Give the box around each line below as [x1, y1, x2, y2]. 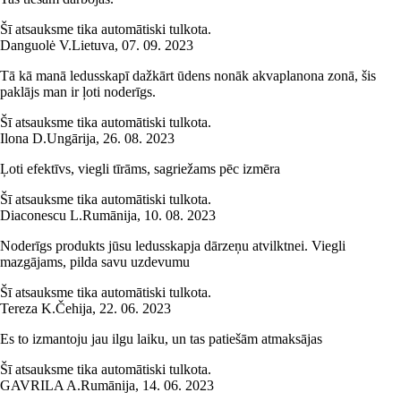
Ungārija [47, 131, 96, 147]
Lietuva [72, 38, 115, 54]
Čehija [55, 301, 92, 317]
